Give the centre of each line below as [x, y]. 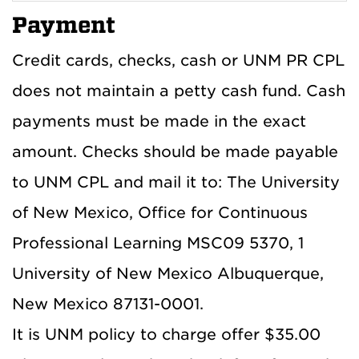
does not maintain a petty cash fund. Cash [179, 91]
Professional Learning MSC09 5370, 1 [158, 243]
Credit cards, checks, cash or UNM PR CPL [178, 60]
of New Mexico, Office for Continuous [160, 212]
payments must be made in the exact [159, 121]
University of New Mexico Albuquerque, [168, 273]
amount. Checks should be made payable [175, 151]
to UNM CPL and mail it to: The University [176, 182]
